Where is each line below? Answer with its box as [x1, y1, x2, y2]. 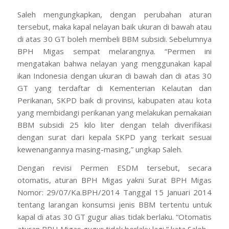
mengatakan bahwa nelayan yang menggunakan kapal [17, 58, 212, 68]
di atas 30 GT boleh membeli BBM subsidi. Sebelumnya [17, 33, 212, 44]
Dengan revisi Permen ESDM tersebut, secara [17, 163, 212, 173]
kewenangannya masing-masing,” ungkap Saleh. [17, 144, 182, 154]
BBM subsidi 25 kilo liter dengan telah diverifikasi [17, 119, 212, 130]
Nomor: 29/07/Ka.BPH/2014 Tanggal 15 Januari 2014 [17, 187, 212, 198]
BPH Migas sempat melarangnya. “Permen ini [17, 45, 212, 56]
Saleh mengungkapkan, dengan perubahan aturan [17, 9, 212, 19]
